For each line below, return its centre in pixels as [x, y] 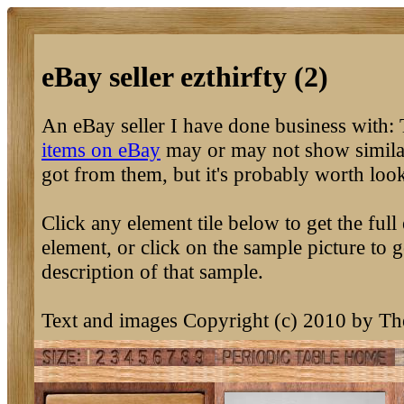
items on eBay [101, 149]
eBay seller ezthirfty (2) [185, 77]
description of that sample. [152, 271]
